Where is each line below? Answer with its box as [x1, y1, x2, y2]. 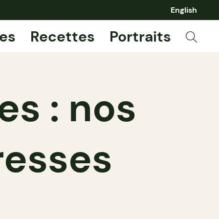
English [171, 5, 197, 15]
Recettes [30, 26, 95, 46]
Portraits [109, 26, 171, 46]
